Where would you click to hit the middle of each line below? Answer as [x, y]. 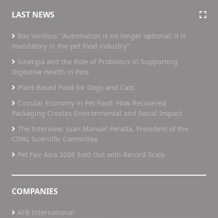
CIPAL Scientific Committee [55, 139]
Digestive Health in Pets [50, 72]
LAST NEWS [33, 14]
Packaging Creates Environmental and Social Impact [97, 113]
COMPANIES [35, 191]
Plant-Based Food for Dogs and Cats [76, 87]
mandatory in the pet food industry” [71, 46]
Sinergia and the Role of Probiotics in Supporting [98, 61]
